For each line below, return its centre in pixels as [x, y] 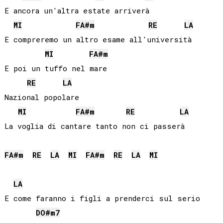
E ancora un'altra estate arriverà [77, 11]
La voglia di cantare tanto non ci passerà [94, 126]
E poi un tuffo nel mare [56, 68]
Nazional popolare [42, 97]
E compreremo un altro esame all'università [98, 40]
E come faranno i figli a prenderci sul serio [102, 198]
